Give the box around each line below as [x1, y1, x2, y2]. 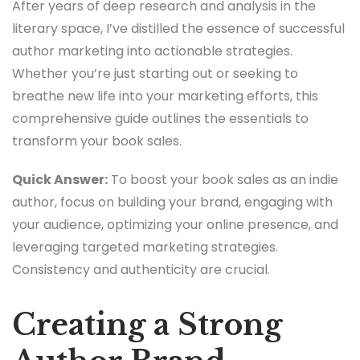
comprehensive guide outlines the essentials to [12, 109, 309, 129]
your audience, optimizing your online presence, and [12, 215, 338, 234]
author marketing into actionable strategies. [12, 42, 292, 61]
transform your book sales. [12, 132, 182, 151]
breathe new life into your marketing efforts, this [12, 87, 318, 106]
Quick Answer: [12, 170, 108, 189]
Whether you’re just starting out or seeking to [12, 64, 298, 84]
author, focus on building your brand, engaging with [12, 192, 333, 211]
